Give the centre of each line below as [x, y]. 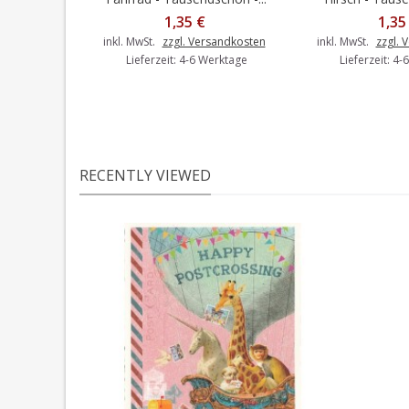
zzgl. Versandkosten [214, 42]
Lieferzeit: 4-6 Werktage [186, 60]
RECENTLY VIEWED [145, 175]
